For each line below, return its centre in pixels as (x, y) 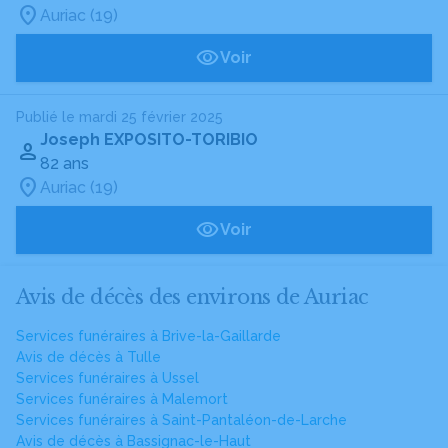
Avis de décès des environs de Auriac (192, 297)
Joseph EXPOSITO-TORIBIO (149, 139)
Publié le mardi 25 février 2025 (119, 117)
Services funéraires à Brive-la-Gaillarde (148, 336)
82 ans (64, 163)
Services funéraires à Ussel (107, 378)
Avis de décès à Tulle (88, 357)
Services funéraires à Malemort (122, 399)
